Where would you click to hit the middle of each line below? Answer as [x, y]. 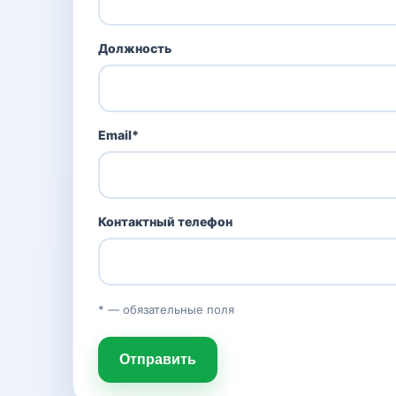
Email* [118, 135]
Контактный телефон [165, 221]
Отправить [158, 359]
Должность [135, 48]
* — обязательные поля [166, 309]
